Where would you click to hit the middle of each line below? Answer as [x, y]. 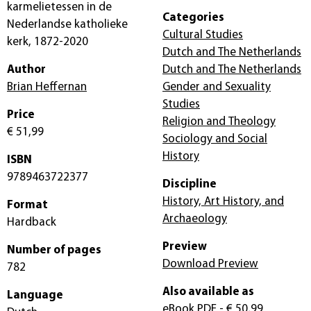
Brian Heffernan [47, 87]
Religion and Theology [219, 121]
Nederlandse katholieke [67, 24]
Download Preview [210, 264]
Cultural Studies [203, 35]
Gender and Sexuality [217, 87]
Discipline [190, 184]
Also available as [208, 292]
